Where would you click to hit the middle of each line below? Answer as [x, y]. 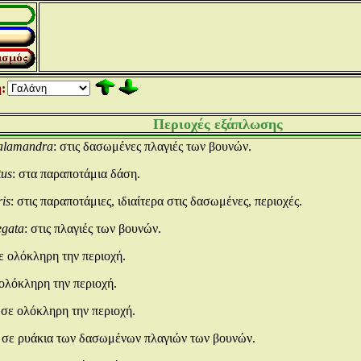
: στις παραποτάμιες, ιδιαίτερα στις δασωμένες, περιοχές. [156, 201]
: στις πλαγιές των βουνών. [93, 228]
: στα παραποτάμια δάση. [76, 174]
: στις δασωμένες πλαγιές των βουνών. [152, 146]
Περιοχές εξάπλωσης [218, 124]
